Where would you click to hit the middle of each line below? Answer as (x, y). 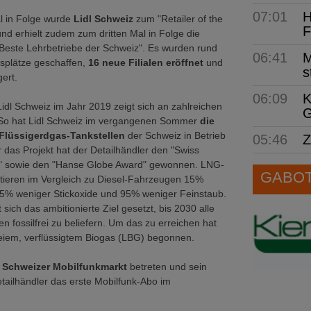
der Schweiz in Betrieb (175, 135)
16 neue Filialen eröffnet (146, 62)
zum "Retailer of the (178, 19)
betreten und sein (167, 267)
